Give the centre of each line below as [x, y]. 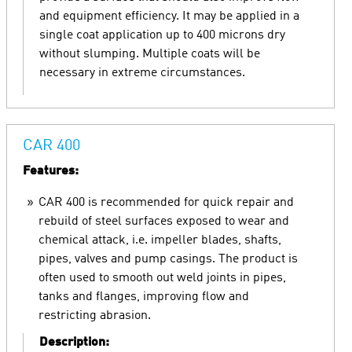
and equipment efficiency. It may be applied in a [169, 16]
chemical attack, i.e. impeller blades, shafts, [160, 240]
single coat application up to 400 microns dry [162, 35]
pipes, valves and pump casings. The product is [168, 259]
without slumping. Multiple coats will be [150, 54]
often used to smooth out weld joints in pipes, [162, 278]
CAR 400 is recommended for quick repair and [166, 203]
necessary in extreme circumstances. [142, 73]
